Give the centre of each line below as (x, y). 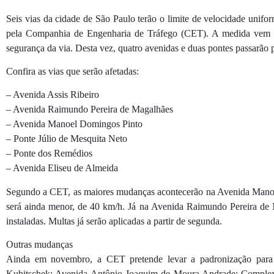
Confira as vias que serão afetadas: (72, 72)
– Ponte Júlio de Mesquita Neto (67, 139)
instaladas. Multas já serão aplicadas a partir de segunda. (114, 221)
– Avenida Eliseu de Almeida (62, 168)
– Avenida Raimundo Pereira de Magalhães (90, 109)
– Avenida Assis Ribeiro (53, 95)
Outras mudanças (39, 245)
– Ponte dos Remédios (49, 154)
